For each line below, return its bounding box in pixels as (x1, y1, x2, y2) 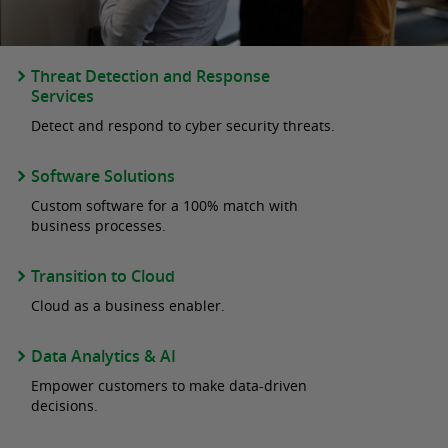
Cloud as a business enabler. (31, 296, 225, 315)
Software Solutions (31, 165, 175, 187)
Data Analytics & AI (31, 345, 176, 367)
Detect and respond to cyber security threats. (31, 116, 335, 135)
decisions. (31, 396, 98, 415)
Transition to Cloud (31, 265, 175, 287)
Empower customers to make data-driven (31, 376, 307, 395)
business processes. (31, 216, 166, 235)
